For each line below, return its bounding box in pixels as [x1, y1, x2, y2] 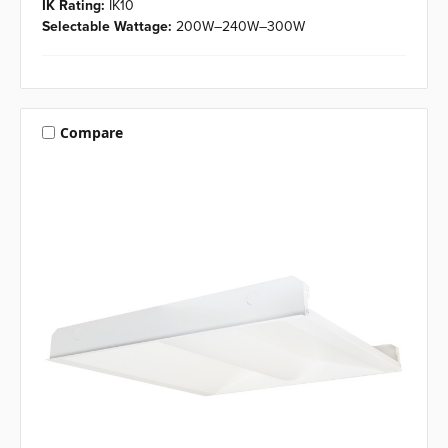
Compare [59, 122, 123, 142]
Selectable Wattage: [42, 16, 172, 37]
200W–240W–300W [176, 16, 305, 37]
